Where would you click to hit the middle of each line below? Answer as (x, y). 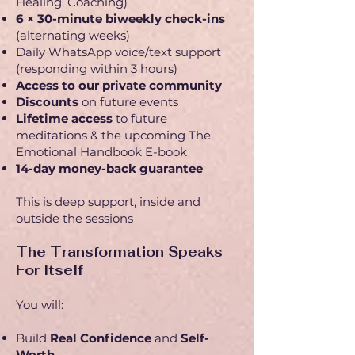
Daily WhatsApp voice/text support (118, 52)
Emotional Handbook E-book (101, 152)
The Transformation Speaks (119, 252)
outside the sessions (74, 218)
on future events (128, 102)
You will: (40, 305)
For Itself (50, 270)
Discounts (47, 102)
